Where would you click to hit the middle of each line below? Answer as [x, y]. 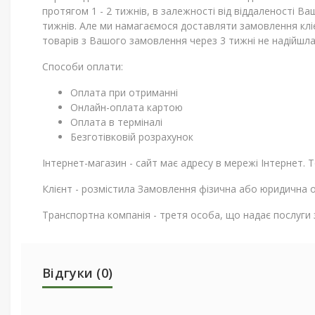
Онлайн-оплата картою [127, 107]
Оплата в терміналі [116, 122]
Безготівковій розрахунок [132, 137]
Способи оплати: [83, 66]
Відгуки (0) [78, 273]
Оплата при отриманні [124, 92]
